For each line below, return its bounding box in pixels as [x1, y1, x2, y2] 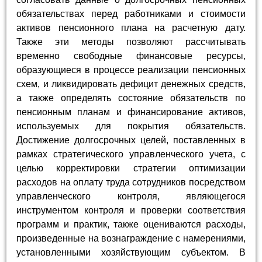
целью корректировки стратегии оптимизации [16, 163, 246, 173]
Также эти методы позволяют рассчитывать [16, 36, 246, 47]
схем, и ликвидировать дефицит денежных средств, [16, 78, 246, 89]
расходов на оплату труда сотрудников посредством [16, 177, 246, 187]
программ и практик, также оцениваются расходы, [16, 219, 246, 229]
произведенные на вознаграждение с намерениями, [16, 233, 246, 243]
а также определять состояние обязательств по [16, 92, 246, 103]
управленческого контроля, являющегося [16, 191, 246, 201]
